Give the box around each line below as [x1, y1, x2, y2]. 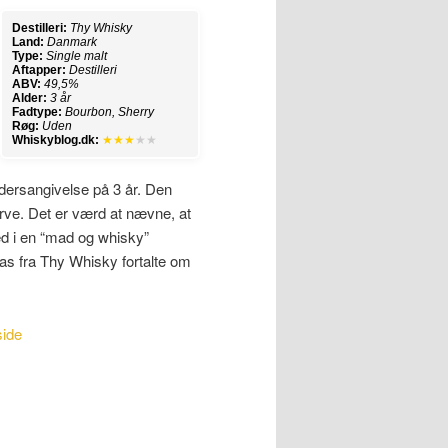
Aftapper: [12, 63, 66, 78]
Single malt [46, 49, 107, 64]
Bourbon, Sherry [65, 105, 154, 120]
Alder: [12, 91, 47, 106]
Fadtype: [12, 105, 62, 120]
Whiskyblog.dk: [12, 133, 99, 148]
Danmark [47, 35, 97, 50]
